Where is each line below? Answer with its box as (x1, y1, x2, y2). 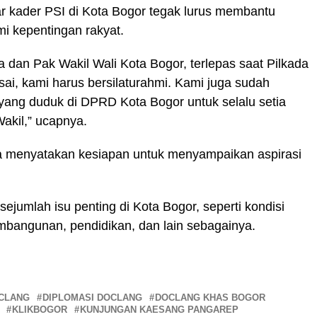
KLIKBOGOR (12, 304, 67, 315)
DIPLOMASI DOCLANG (42, 292, 142, 303)
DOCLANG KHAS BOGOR (155, 292, 265, 303)
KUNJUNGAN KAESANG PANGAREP (80, 304, 238, 315)
